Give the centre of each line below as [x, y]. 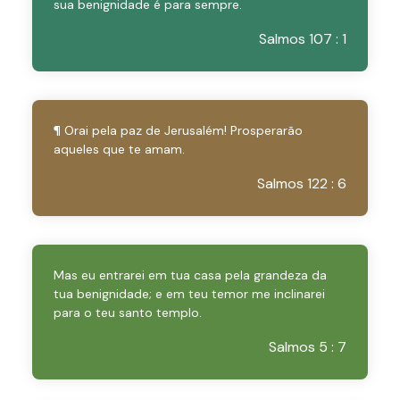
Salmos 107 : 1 [303, 39]
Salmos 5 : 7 [308, 347]
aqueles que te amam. [119, 149]
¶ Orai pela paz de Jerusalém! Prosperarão [178, 130]
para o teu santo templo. [128, 312]
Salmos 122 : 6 [302, 183]
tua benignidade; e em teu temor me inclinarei [189, 294]
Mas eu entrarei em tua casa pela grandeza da [190, 275]
